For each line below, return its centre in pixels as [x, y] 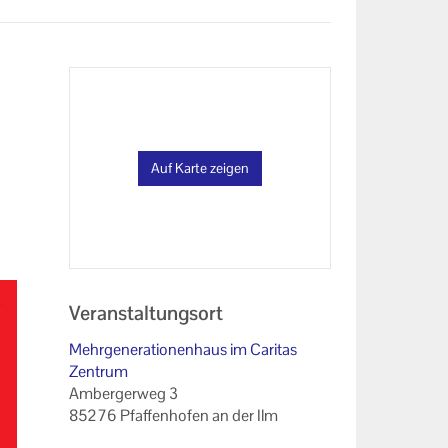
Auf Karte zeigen [199, 167]
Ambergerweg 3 [123, 393]
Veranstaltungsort [145, 313]
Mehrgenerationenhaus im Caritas [182, 349]
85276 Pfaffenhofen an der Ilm [173, 415]
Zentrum [98, 371]
